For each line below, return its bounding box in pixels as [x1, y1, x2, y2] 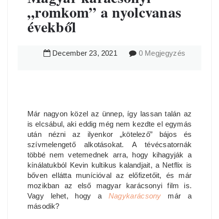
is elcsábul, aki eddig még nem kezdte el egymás [27, 120, 192, 128]
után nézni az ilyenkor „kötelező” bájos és [27, 130, 192, 138]
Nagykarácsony [108, 192, 161, 200]
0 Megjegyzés [138, 49, 186, 57]
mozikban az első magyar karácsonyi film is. [27, 181, 192, 190]
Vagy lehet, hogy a [27, 192, 109, 200]
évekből [27, 16, 76, 37]
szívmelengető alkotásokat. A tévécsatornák [27, 140, 192, 149]
